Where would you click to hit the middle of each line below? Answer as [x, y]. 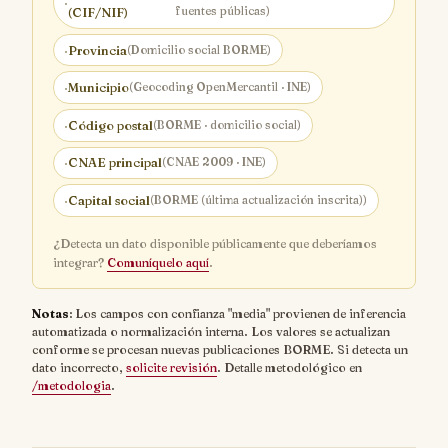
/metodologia [71, 385]
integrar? [80, 262]
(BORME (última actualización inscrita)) [259, 200]
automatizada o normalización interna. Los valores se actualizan [211, 331]
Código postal [111, 125]
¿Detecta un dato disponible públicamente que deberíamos [215, 243]
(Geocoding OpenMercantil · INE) [220, 87]
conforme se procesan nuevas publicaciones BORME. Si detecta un [220, 349]
